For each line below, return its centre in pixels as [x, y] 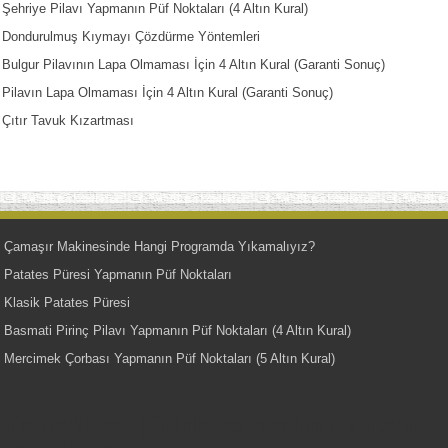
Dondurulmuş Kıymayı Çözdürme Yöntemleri [131, 37]
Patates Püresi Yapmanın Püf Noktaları [118, 275]
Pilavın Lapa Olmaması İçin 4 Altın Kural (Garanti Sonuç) [168, 93]
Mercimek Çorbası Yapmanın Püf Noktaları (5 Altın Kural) [170, 359]
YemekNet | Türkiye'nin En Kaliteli [208, 423]
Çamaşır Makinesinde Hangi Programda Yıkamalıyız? [160, 247]
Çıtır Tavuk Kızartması [68, 121]
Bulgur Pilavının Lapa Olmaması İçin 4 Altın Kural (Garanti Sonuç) [194, 65]
